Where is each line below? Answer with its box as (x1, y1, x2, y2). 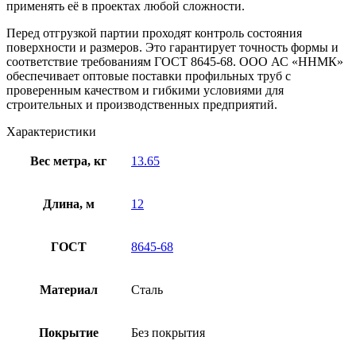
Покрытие (38, 325, 99, 339)
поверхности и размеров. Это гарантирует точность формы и (6, 40, 339, 54)
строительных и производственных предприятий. (6, 97, 277, 111)
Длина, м (42, 196, 95, 211)
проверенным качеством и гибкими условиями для (6, 83, 284, 97)
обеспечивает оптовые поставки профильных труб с (6, 68, 291, 83)
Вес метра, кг (30, 153, 106, 168)
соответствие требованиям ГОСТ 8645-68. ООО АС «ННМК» (6, 54, 343, 68)
